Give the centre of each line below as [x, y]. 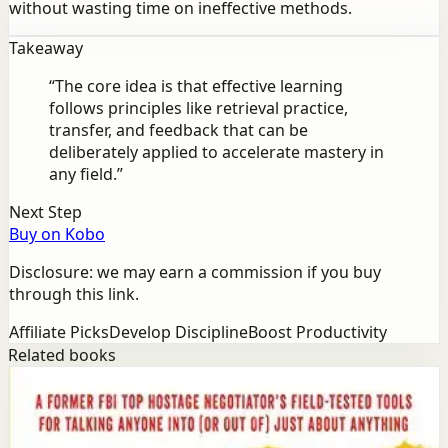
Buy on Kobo [57, 233]
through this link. [74, 293]
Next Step [45, 211]
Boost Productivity [317, 331]
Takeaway [46, 47]
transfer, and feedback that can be [178, 129]
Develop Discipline [178, 331]
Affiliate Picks [59, 331]
